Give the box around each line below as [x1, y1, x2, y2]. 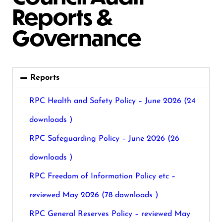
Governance [12, 24, 142, 51]
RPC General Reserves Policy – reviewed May [29, 210, 190, 218]
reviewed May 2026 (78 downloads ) [29, 191, 158, 199]
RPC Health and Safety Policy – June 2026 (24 [29, 97, 196, 105]
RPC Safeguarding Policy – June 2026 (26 [29, 135, 179, 143]
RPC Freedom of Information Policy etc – [29, 172, 175, 180]
